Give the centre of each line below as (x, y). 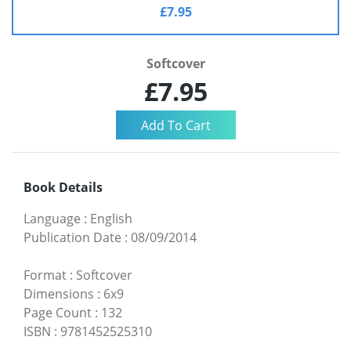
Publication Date (72, 237)
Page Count (58, 312)
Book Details (63, 187)
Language (52, 218)
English (111, 218)
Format (45, 275)
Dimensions (59, 293)
